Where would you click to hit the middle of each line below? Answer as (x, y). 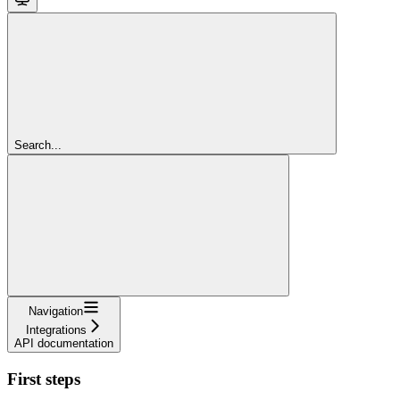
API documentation (64, 343)
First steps (44, 379)
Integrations (56, 329)
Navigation (56, 311)
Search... (38, 145)
